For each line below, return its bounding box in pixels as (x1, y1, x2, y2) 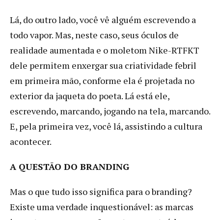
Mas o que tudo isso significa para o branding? (10, 185, 192, 197)
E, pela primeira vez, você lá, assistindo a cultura (10, 120, 202, 132)
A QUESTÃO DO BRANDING (10, 160, 129, 172)
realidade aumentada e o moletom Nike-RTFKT (10, 44, 199, 56)
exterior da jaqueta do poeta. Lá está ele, (10, 89, 169, 102)
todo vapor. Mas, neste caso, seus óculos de (10, 28, 179, 41)
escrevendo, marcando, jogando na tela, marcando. (10, 105, 210, 117)
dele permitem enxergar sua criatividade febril (10, 59, 196, 71)
